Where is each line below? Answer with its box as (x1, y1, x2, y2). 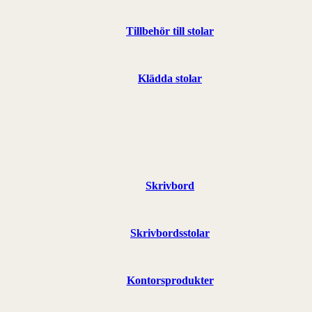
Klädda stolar (138, 72, 202, 84)
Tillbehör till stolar (126, 24, 214, 37)
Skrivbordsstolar (130, 226, 210, 239)
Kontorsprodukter (126, 274, 214, 286)
